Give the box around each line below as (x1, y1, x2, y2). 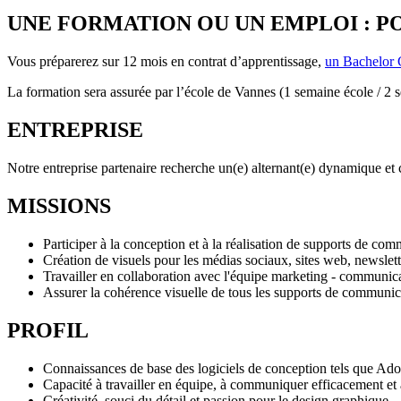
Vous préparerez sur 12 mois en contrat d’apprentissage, (7, 54, 325, 70)
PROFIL (7, 318, 89, 342)
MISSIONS (7, 193, 111, 218)
